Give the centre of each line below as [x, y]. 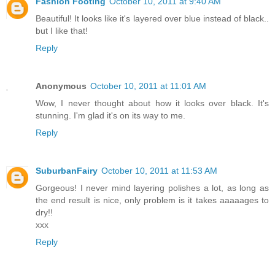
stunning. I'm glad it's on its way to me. [110, 116]
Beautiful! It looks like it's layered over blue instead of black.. [152, 19]
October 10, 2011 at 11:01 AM [148, 86]
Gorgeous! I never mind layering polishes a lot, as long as [152, 188]
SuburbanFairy [67, 171]
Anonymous [61, 86]
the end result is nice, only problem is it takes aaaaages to [152, 200]
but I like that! [62, 31]
